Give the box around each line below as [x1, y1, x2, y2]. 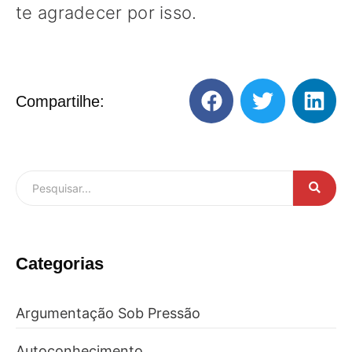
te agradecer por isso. [16, 2, 197, 24]
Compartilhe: [16, 92, 104, 110]
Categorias [16, 253, 104, 273]
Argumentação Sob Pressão [16, 304, 200, 321]
